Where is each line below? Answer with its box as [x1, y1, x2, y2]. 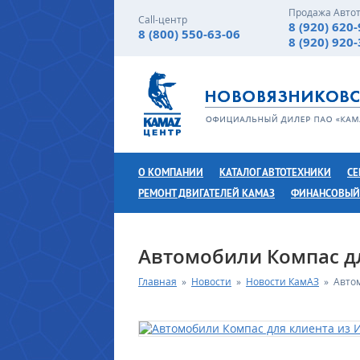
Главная [138, 275, 177, 288]
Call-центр [138, 13, 187, 27]
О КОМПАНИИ [138, 166, 203, 179]
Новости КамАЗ [246, 275, 319, 288]
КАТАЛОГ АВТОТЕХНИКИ [219, 166, 331, 179]
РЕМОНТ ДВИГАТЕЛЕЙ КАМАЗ [138, 186, 275, 200]
